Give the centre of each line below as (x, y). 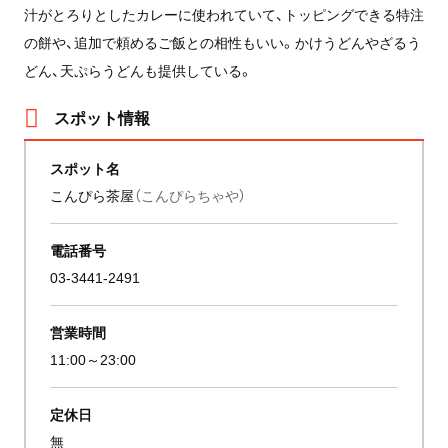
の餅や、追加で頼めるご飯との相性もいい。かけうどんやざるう (222, 41)
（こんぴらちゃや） (190, 194)
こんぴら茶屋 (92, 194)
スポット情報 (101, 116)
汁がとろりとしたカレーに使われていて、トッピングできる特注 (223, 13)
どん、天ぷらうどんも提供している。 (138, 69)
